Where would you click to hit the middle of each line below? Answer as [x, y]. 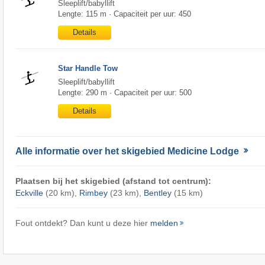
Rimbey [93, 193]
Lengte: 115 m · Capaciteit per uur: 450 [124, 14]
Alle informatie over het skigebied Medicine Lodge [128, 151]
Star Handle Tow [88, 69]
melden [164, 223]
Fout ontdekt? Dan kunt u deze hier [83, 223]
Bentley [157, 193]
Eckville [29, 193]
